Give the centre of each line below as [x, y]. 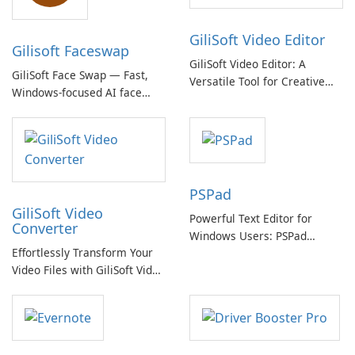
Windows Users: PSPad [248, 236]
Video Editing [223, 99]
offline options [49, 127]
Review [208, 254]
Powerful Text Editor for [251, 219]
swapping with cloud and [76, 110]
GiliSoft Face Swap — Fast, [80, 75]
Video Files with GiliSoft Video [88, 270]
